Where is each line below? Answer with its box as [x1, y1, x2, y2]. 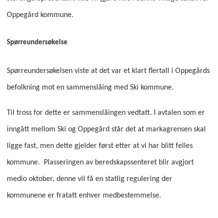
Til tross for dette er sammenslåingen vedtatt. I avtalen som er [6, 109, 205, 117]
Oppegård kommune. [6, 11, 73, 19]
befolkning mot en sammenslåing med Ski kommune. [6, 83, 174, 91]
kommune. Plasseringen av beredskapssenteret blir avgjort [6, 159, 194, 167]
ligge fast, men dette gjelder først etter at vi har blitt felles [6, 142, 193, 150]
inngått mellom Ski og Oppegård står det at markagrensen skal [6, 126, 206, 134]
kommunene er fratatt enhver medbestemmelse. [6, 192, 161, 200]
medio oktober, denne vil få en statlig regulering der [6, 175, 172, 183]
